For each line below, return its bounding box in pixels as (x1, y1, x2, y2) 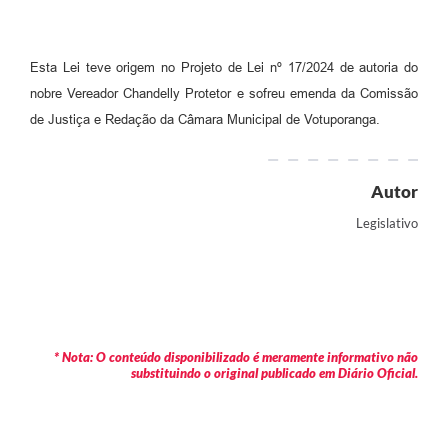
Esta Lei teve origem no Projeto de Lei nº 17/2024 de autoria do (30, 60, 418, 76)
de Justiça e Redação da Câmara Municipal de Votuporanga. (30, 112, 380, 128)
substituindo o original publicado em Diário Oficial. (131, 365, 418, 382)
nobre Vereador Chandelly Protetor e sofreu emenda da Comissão (30, 86, 418, 102)
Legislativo (356, 215, 418, 232)
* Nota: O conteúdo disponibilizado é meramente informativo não (54, 349, 418, 366)
